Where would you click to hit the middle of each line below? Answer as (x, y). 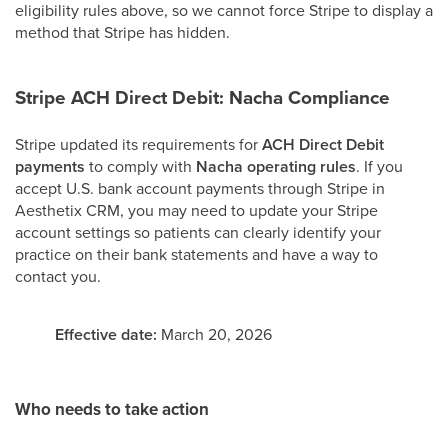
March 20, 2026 (214, 334)
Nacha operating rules (276, 167)
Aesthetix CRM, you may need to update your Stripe (196, 210)
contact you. (58, 276)
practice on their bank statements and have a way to (196, 254)
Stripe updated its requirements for (138, 144)
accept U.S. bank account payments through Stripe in (200, 188)
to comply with (140, 166)
